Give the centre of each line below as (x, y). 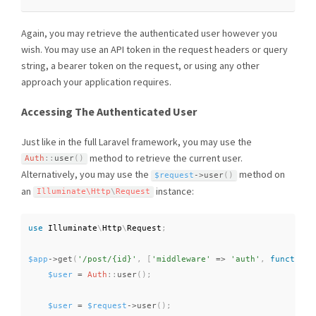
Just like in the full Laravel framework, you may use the (136, 141)
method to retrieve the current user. (165, 158)
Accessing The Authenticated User (109, 112)
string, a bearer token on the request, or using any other (140, 66)
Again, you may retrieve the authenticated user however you (149, 34)
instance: (174, 191)
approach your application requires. (96, 82)
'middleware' (181, 260)
